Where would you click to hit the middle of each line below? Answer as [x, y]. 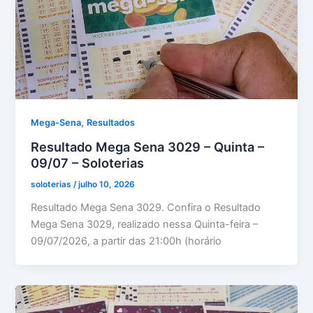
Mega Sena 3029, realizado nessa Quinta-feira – [145, 224]
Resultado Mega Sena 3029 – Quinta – [148, 147]
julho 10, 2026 [107, 185]
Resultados [111, 123]
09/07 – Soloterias [88, 163]
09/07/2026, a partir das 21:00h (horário [126, 241]
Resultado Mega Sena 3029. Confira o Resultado [146, 207]
